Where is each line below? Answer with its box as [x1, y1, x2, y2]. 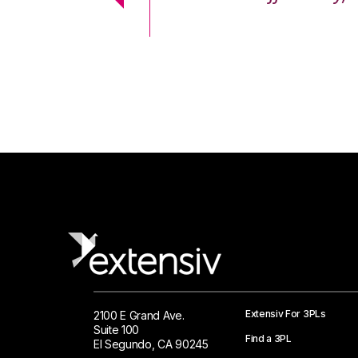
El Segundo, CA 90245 [93, 337, 209, 352]
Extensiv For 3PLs [245, 308, 326, 320]
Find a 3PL [245, 332, 292, 345]
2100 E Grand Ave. [93, 308, 185, 323]
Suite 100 [93, 323, 140, 337]
